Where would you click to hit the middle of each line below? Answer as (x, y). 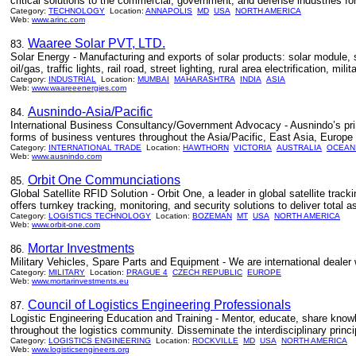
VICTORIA (253, 147)
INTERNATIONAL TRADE (95, 147)
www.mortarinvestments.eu (80, 281)
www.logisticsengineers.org (81, 349)
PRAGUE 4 (147, 272)
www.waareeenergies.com (79, 88)
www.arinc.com (58, 19)
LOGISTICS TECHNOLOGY (100, 216)
